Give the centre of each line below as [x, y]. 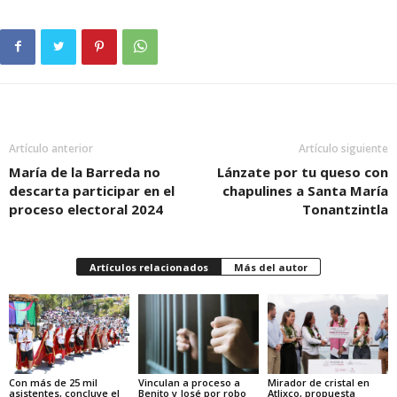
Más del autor [271, 267]
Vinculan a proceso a [189, 383]
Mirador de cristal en [318, 382]
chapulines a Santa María [305, 190]
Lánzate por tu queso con [303, 171]
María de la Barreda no [85, 171]
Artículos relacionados [149, 267]
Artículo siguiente [343, 148]
